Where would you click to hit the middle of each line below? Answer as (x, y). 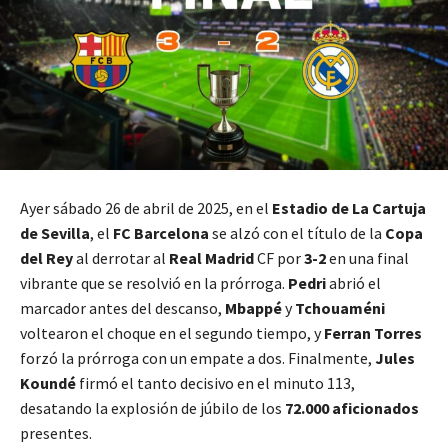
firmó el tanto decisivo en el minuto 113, (215, 383)
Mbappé (253, 308)
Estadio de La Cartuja (349, 208)
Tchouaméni (340, 308)
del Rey (46, 258)
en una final (367, 258)
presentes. (56, 433)
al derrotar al (121, 258)
